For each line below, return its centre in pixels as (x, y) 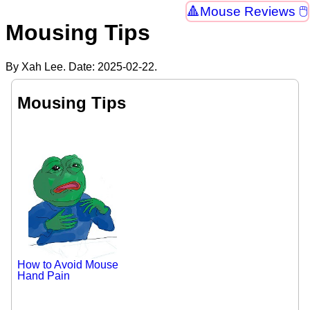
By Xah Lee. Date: (52, 66)
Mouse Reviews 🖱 (254, 12)
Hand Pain (44, 275)
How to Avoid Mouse (68, 264)
